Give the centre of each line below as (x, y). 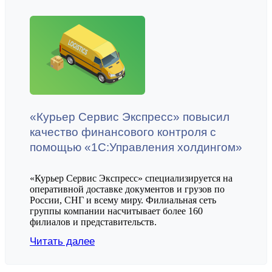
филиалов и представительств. (93, 222)
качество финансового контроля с (123, 132)
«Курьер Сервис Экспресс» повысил (130, 117)
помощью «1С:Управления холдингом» (136, 147)
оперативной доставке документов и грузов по (127, 189)
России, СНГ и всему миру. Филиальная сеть (123, 200)
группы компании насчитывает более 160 (116, 211)
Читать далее (62, 241)
